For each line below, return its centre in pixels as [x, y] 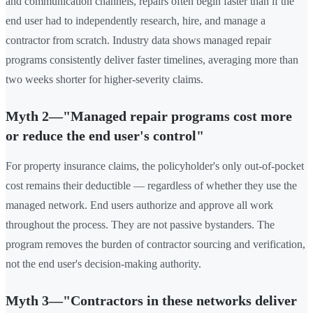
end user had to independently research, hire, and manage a [136, 21]
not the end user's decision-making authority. [103, 264]
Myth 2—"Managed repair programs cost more [149, 116]
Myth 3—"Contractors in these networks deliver [151, 301]
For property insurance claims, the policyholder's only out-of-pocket [155, 166]
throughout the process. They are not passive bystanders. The [140, 225]
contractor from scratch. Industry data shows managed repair [138, 41]
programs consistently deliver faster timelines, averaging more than [152, 60]
